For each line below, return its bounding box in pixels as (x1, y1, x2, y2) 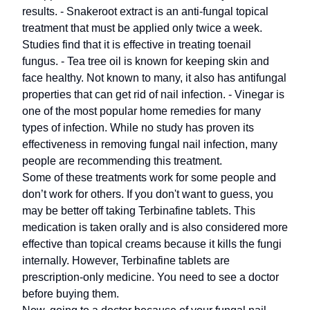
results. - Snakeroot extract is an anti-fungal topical (22, 6, 268, 17)
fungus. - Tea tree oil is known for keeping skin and (22, 55, 269, 67)
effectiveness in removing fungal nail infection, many (22, 138, 277, 150)
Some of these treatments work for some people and (22, 172, 276, 183)
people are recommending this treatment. (22, 155, 222, 167)
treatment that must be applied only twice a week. (22, 22, 262, 34)
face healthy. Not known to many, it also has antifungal (22, 72, 286, 84)
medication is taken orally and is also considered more (22, 221, 288, 233)
